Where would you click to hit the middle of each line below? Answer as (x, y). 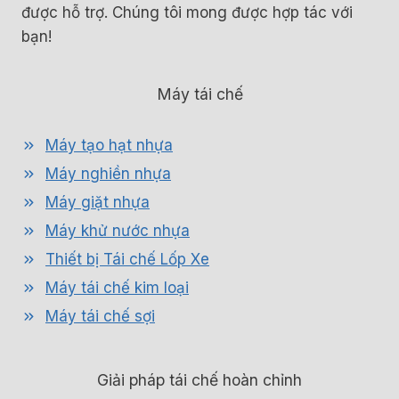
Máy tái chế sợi (100, 317)
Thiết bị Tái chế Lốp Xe (127, 260)
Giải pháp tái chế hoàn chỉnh (199, 380)
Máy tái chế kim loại (117, 288)
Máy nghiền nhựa (108, 174)
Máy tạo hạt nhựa (109, 146)
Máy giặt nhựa (98, 203)
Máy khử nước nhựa (118, 231)
